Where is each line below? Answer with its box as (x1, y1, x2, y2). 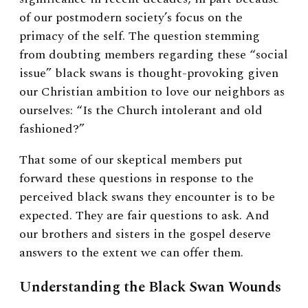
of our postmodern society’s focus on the (19, 8, 243, 27)
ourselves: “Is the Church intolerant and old (19, 100, 263, 120)
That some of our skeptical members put (19, 150, 243, 169)
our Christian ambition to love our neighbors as (19, 82, 285, 101)
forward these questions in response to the (19, 168, 254, 188)
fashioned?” (19, 119, 85, 138)
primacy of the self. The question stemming (19, 26, 260, 45)
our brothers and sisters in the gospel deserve (19, 224, 271, 243)
